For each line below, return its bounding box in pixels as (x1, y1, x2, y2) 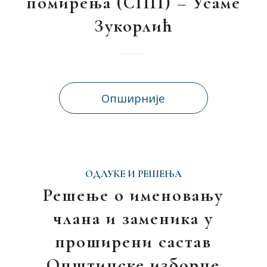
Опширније (101, 91, 166, 105)
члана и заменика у (53, 207, 213, 229)
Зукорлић (94, 15, 173, 37)
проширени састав (55, 231, 212, 253)
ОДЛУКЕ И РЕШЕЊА (85, 168, 182, 180)
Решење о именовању (43, 184, 224, 206)
